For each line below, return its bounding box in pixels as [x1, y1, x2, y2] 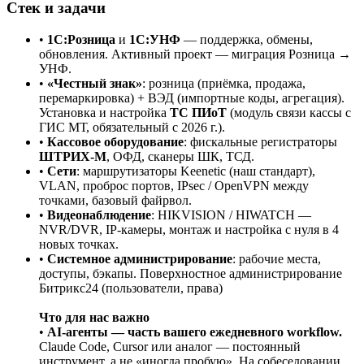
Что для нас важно [39, 310, 149, 324]
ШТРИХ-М [39, 149, 106, 163]
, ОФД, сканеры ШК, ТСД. [106, 149, 254, 163]
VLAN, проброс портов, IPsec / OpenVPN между [39, 178, 309, 193]
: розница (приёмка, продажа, [142, 76, 305, 90]
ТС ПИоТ [170, 105, 227, 119]
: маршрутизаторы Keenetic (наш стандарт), [76, 163, 315, 178]
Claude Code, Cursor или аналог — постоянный [39, 339, 301, 353]
